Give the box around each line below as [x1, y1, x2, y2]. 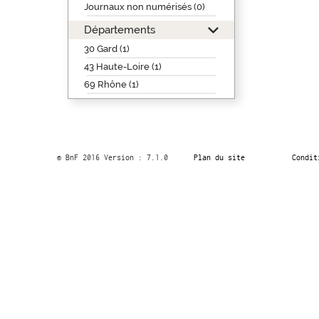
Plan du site [193, 153, 245, 162]
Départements [83, 23, 155, 36]
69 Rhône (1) [83, 79, 139, 90]
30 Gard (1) [83, 43, 130, 54]
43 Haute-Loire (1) [83, 61, 162, 72]
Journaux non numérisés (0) [83, 1, 205, 12]
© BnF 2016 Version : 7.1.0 [56, 153, 168, 162]
